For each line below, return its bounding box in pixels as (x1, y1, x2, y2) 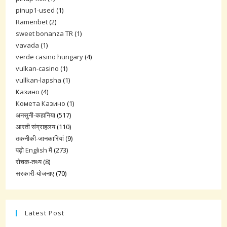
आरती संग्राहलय (16, 122, 56, 132)
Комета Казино (16, 99, 66, 108)
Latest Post (25, 208, 65, 218)
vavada (16, 41, 40, 50)
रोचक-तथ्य (16, 157, 42, 167)
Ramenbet (16, 17, 48, 27)
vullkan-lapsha (16, 75, 62, 85)
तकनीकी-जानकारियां (16, 134, 64, 143)
